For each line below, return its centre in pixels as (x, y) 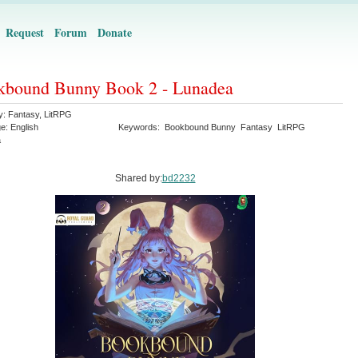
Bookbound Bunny (200, 127)
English (24, 127)
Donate (115, 32)
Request (25, 32)
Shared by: (138, 178)
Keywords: (141, 127)
